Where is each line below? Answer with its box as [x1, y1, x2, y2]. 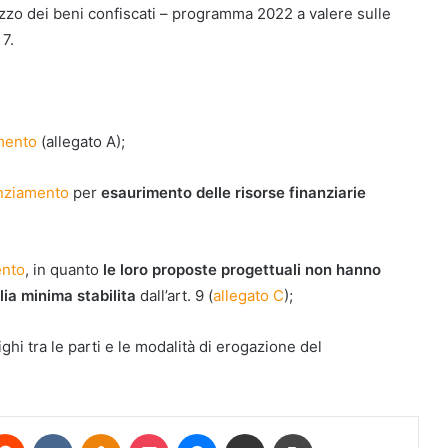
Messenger [216, 425, 287, 441]
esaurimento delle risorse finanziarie [101, 183, 366, 202]
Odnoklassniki [120, 425, 206, 441]
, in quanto [25, 260, 103, 279]
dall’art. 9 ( [136, 286, 213, 305]
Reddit [24, 425, 64, 441]
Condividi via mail [264, 425, 288, 441]
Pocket [168, 425, 211, 441]
